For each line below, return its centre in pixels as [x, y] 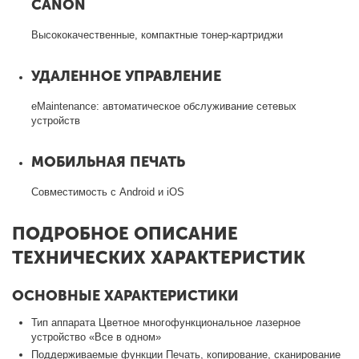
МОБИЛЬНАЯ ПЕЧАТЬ [108, 161]
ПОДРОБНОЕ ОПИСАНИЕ [125, 233]
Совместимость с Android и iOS [108, 192]
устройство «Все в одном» [97, 337]
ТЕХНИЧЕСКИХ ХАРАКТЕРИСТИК [159, 257]
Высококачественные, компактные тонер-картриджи [157, 34]
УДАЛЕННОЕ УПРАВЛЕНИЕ [126, 76]
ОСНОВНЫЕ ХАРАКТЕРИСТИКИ [125, 295]
